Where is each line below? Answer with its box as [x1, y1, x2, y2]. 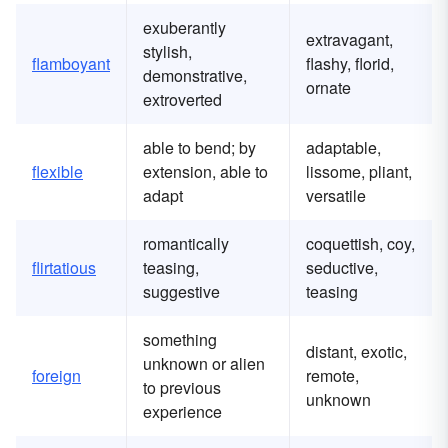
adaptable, [306, 136, 381, 160]
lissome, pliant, [306, 160, 412, 184]
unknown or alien [143, 352, 265, 376]
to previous [143, 376, 221, 400]
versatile [306, 184, 366, 208]
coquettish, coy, [306, 232, 415, 256]
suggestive [143, 280, 220, 304]
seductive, [306, 256, 378, 280]
